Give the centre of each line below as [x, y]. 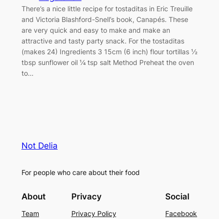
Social [177, 197]
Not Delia [39, 145]
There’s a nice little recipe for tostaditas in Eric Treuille [107, 8]
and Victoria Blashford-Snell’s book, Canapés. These [105, 19]
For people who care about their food [80, 172]
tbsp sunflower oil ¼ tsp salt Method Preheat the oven [108, 62]
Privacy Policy [94, 214]
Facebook [181, 214]
